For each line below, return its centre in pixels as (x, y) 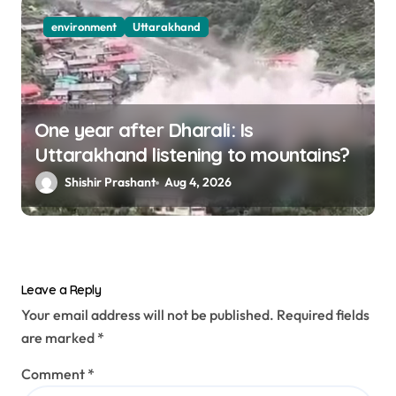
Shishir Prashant (110, 183)
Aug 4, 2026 (198, 183)
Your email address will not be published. (148, 315)
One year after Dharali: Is (144, 130)
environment (84, 27)
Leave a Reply (61, 290)
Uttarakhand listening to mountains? (192, 155)
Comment (54, 374)
